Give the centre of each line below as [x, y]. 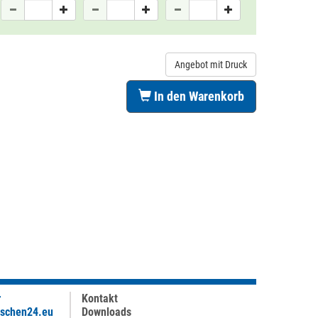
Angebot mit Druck [211, 65]
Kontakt [100, 298]
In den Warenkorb [198, 96]
